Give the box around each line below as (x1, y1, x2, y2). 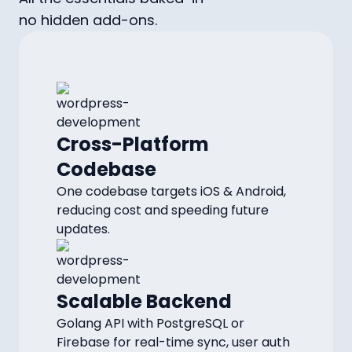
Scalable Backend (57, 288, 232, 314)
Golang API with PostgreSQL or (57, 314, 244, 332)
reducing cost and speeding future (57, 201, 269, 219)
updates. (57, 220, 110, 238)
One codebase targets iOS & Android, (57, 182, 286, 200)
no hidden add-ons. (19, 10, 157, 30)
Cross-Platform (57, 131, 209, 157)
